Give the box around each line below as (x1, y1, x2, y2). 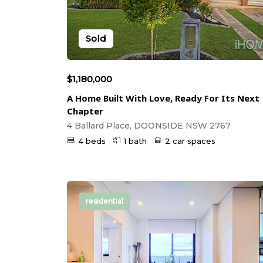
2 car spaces (165, 136, 215, 146)
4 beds (78, 136, 106, 146)
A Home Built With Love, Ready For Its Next (67, 92, 259, 104)
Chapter (67, 104, 103, 117)
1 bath (124, 136, 147, 146)
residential (86, 196, 123, 205)
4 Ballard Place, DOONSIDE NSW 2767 (67, 120, 231, 131)
